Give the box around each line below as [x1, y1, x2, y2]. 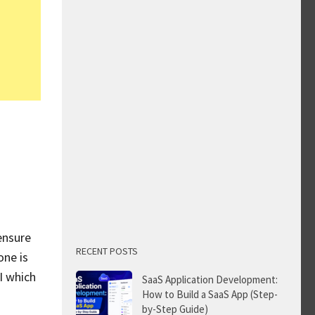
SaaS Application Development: [142, 273, 278, 286]
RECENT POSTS [76, 245, 138, 257]
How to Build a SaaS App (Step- [142, 288, 278, 301]
